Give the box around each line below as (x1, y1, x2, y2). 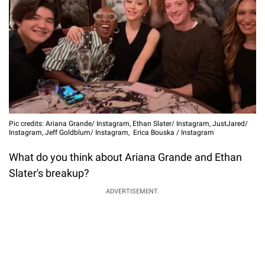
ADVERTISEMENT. (106, 188, 159, 196)
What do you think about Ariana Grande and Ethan (9, 151, 242, 164)
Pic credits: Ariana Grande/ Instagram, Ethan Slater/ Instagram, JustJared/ (9, 119, 248, 128)
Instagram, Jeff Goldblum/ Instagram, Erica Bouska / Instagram (9, 128, 214, 137)
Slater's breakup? (9, 167, 92, 180)
